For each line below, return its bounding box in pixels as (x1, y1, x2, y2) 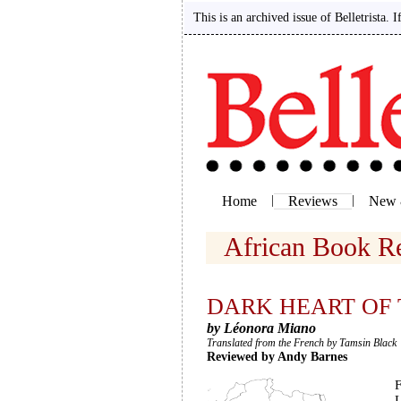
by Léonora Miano (207, 320, 316, 336)
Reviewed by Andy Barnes (207, 350, 347, 363)
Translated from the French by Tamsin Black (207, 337, 397, 349)
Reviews (288, 193, 337, 209)
